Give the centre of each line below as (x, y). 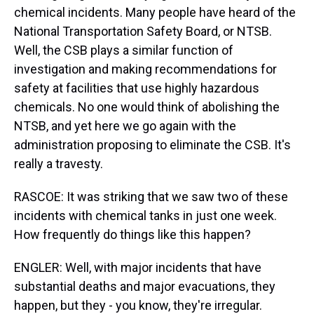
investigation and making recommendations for (145, 69)
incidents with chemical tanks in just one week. (145, 216)
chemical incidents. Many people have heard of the (155, 12)
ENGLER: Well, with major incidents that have (138, 267)
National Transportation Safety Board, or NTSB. (143, 31)
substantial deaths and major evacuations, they (145, 286)
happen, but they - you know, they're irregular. (138, 305)
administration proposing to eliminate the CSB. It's (152, 145)
